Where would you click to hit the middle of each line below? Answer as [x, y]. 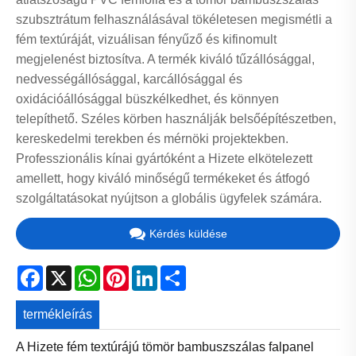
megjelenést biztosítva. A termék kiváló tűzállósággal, [165, 59]
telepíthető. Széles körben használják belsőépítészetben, [176, 118]
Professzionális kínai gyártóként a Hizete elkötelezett [164, 158]
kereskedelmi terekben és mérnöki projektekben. [152, 138]
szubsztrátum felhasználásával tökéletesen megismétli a [174, 19]
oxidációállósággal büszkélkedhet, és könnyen [147, 99]
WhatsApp [130, 272]
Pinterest [154, 272]
